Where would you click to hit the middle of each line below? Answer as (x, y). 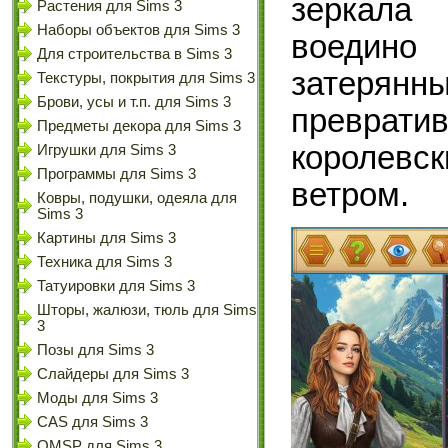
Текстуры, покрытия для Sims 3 (146, 78)
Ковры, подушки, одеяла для (137, 198)
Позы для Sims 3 (95, 350)
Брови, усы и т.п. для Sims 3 (134, 102)
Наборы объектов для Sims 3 (138, 30)
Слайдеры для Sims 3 (113, 374)
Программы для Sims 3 (116, 174)
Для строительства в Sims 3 (134, 54)
